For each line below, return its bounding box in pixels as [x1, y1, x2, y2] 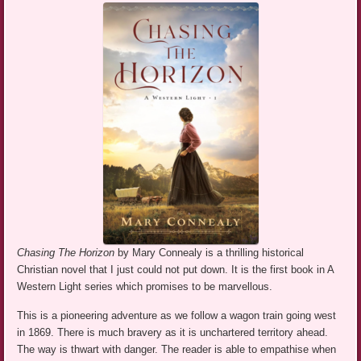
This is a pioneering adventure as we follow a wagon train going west [17, 309, 337, 322]
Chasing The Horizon [17, 247, 118, 259]
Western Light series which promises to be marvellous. [17, 280, 273, 293]
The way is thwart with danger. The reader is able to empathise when [17, 343, 337, 356]
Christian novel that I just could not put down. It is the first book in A [17, 263, 334, 276]
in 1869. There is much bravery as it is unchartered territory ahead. [17, 326, 329, 339]
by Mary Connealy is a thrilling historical [118, 247, 305, 259]
